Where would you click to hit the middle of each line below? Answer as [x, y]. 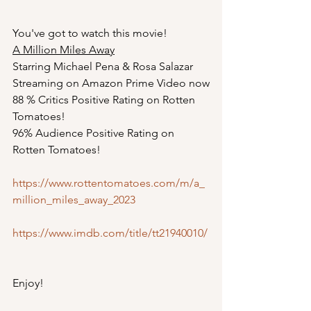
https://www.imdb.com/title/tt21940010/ [110, 233]
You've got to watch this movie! [90, 33]
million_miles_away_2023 [74, 199]
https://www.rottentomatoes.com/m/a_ [109, 183]
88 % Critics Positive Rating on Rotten [105, 99]
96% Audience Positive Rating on [95, 133]
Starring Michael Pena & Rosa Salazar [103, 66]
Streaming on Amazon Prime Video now [111, 83]
